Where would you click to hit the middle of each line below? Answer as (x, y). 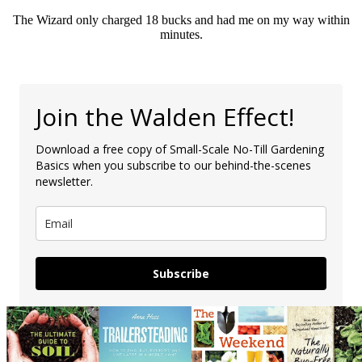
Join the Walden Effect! (165, 116)
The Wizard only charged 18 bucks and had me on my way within (181, 19)
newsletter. (64, 181)
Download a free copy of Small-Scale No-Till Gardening (180, 149)
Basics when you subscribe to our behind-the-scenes (173, 165)
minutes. (181, 34)
